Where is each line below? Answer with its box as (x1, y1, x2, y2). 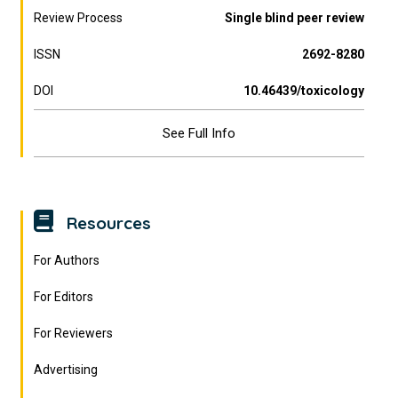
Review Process (34, 11, 123, 25)
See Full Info (162, 125, 235, 141)
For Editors (34, 290, 94, 304)
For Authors (34, 253, 100, 267)
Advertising (34, 362, 99, 377)
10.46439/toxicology (243, 84, 364, 98)
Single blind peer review (224, 11, 364, 25)
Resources (62, 212, 152, 234)
